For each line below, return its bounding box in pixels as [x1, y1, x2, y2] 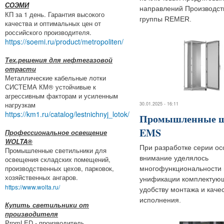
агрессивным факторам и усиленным [5, 90, 118, 100]
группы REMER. [139, 15, 191, 23]
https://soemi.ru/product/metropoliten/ [5, 36, 123, 46]
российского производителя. [5, 27, 91, 37]
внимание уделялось [139, 154, 208, 162]
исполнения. [139, 196, 181, 204]
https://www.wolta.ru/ [5, 182, 60, 191]
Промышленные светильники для [5, 145, 106, 155]
